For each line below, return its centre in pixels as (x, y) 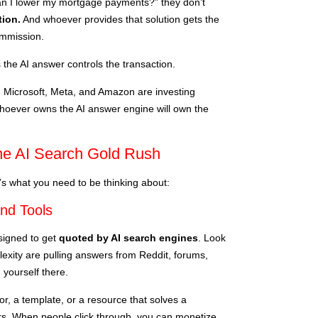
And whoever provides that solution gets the (120, 19)
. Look (212, 237)
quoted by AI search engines (128, 237)
